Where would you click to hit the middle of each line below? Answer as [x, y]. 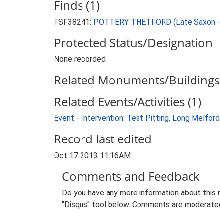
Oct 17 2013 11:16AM [92, 155]
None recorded [80, 59]
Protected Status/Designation [133, 42]
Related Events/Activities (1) [128, 101]
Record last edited [103, 139]
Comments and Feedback [131, 176]
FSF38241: [74, 22]
